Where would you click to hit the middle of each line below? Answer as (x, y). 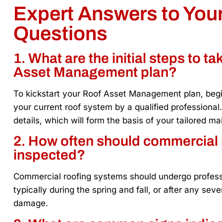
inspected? (49, 155)
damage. (31, 203)
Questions (60, 33)
